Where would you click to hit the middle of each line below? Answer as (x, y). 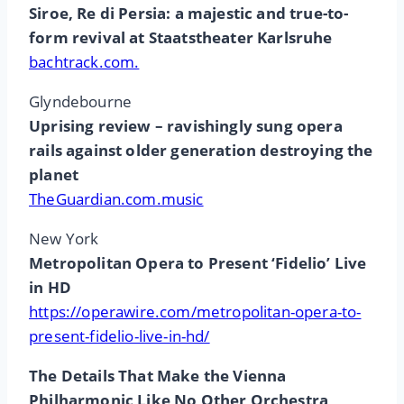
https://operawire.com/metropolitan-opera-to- (195, 312)
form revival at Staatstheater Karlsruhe (181, 38)
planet (54, 175)
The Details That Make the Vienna (158, 376)
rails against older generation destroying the (201, 151)
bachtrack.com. (84, 62)
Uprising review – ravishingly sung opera (186, 126)
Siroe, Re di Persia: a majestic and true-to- (189, 14)
